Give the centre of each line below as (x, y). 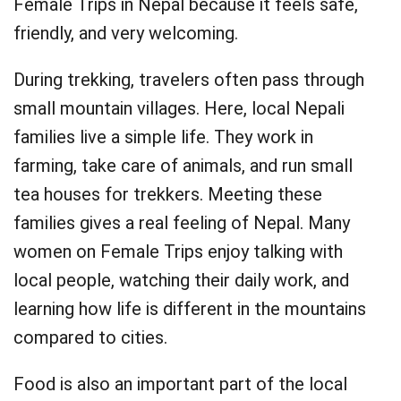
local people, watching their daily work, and (181, 280)
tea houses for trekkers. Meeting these (168, 194)
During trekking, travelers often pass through (189, 80)
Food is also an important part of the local (180, 384)
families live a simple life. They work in (163, 137)
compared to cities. (90, 337)
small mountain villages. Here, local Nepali (179, 108)
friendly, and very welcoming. (126, 33)
